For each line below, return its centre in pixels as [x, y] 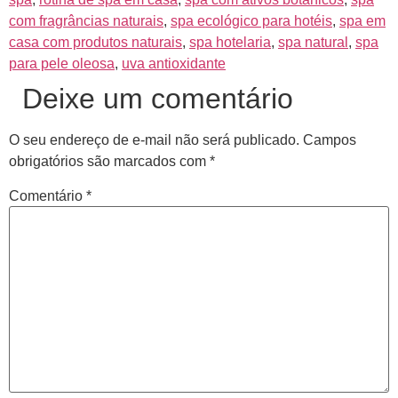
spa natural [313, 42]
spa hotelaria [230, 42]
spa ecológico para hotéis [251, 20]
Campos [330, 139]
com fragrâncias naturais [86, 20]
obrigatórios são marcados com [109, 161]
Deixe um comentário [158, 98]
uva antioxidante [174, 63]
